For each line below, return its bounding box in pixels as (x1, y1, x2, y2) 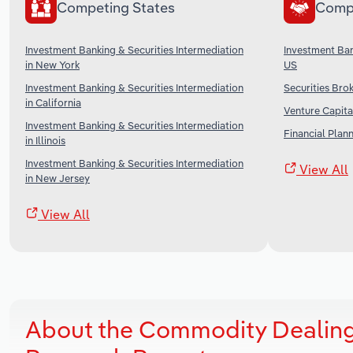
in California (25, 95, 81, 109)
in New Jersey (25, 171, 90, 184)
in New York (25, 58, 80, 71)
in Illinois (25, 133, 65, 147)
